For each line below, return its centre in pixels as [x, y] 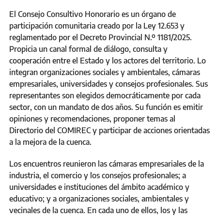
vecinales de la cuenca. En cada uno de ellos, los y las [98, 210]
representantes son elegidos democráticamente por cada [105, 96]
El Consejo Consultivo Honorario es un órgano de [93, 14]
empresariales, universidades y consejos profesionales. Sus [108, 84]
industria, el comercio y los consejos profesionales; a [98, 176]
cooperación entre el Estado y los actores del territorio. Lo [108, 61]
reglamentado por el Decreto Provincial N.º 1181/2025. [101, 38]
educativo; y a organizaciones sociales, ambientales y [99, 199]
